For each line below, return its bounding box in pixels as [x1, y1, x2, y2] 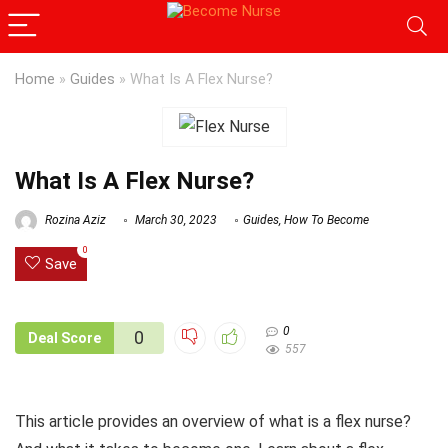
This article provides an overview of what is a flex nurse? [15, 412, 411, 432]
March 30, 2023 [132, 213, 217, 228]
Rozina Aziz [42, 213, 106, 228]
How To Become [284, 213, 369, 228]
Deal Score [28, 330, 101, 347]
